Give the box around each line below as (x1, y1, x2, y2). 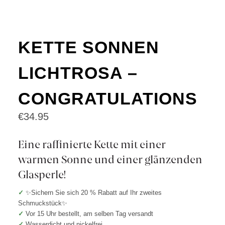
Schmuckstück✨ (18, 199, 67, 207)
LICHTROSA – (18, 63, 138, 83)
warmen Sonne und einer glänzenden (18, 154, 202, 166)
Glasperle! (18, 169, 66, 181)
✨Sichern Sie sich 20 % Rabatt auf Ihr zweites (25, 189, 162, 197)
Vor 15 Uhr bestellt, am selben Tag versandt (25, 210, 153, 218)
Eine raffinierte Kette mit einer (18, 139, 166, 151)
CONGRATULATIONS (18, 89, 197, 108)
